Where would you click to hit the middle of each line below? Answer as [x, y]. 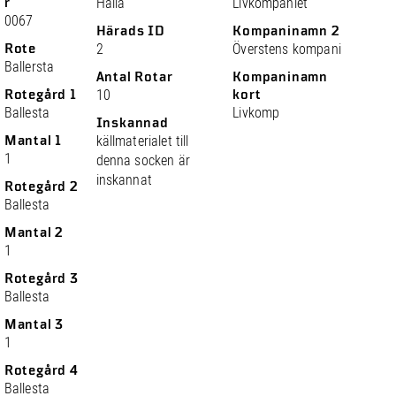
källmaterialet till [142, 141]
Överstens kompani [287, 49]
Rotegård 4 [41, 370]
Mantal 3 [34, 324]
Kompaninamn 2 [286, 31]
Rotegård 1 [40, 95]
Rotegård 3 [41, 278]
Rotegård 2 [41, 187]
